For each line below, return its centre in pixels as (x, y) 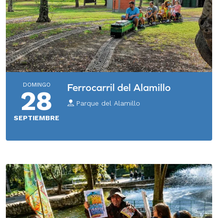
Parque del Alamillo (107, 103)
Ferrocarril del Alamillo (119, 87)
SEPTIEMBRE (36, 118)
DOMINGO (36, 84)
